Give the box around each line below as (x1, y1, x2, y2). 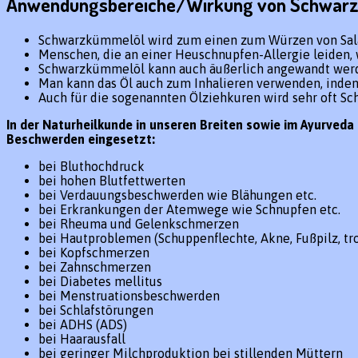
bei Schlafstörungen (38, 302, 153, 317)
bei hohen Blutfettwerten (38, 173, 185, 188)
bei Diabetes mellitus (38, 273, 162, 288)
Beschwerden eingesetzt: (6, 131, 155, 146)
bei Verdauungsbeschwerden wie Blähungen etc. (38, 187, 316, 202)
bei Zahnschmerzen (38, 259, 151, 274)
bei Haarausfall (38, 331, 125, 346)
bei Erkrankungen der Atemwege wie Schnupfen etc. (38, 201, 340, 217)
